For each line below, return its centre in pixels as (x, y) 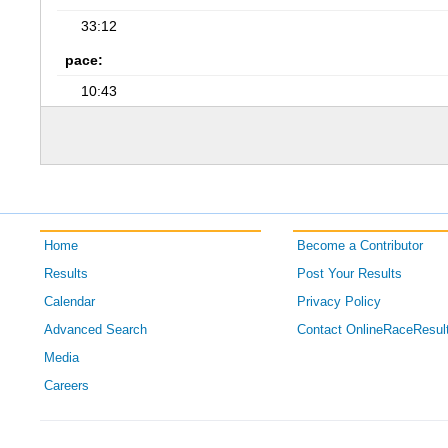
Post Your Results (349, 274)
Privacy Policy (338, 302)
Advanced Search (96, 330)
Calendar (70, 302)
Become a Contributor (359, 246)
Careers (67, 386)
